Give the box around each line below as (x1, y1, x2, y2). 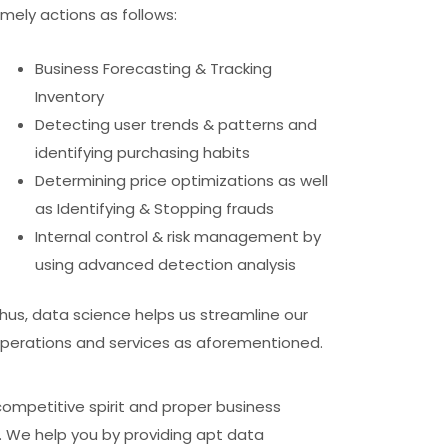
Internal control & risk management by (35, 225, 321, 247)
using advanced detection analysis (35, 253, 296, 275)
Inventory (35, 85, 104, 107)
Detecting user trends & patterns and (35, 113, 317, 135)
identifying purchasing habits (35, 141, 250, 163)
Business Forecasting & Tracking (35, 57, 272, 79)
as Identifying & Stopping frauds (35, 197, 274, 219)
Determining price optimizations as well (35, 169, 328, 191)
